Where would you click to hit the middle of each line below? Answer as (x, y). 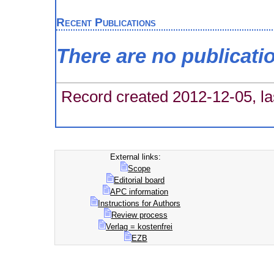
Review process (139, 215)
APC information (139, 192)
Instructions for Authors (139, 203)
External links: (136, 157)
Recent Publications (106, 22)
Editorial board (139, 180)
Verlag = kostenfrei (139, 227)
